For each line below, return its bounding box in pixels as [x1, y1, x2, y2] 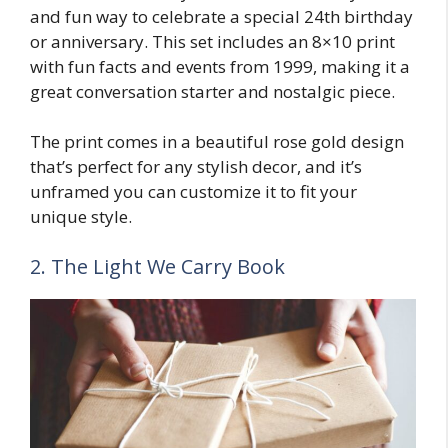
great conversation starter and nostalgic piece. [30, 79, 395, 103]
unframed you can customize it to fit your [30, 180, 357, 204]
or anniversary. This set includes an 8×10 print [30, 29, 395, 53]
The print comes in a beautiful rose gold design [30, 130, 404, 154]
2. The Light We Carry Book [30, 252, 285, 280]
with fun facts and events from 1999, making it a [30, 54, 410, 78]
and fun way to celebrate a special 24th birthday [30, 4, 413, 28]
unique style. [30, 205, 132, 229]
